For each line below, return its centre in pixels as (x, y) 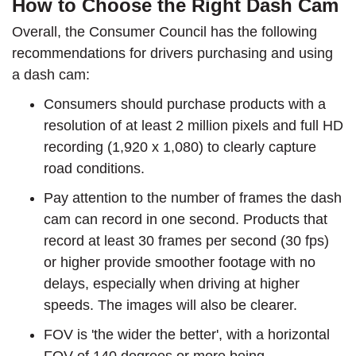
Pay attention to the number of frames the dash (193, 197)
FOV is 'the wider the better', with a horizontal (187, 334)
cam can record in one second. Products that (186, 219)
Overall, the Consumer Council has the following (164, 31)
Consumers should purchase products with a (185, 104)
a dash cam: (51, 74)
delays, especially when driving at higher (172, 283)
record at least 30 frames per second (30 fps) (186, 240)
